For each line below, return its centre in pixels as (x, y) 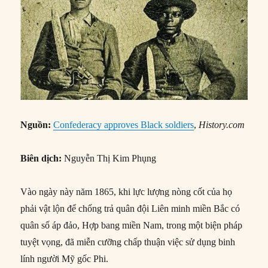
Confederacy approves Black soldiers (124, 125)
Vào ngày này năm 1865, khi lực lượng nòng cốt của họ (127, 192)
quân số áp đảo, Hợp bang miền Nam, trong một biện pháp (132, 226)
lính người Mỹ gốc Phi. (65, 259)
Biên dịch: (42, 159)
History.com (222, 125)
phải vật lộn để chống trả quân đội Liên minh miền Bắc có (130, 209)
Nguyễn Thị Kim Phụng (110, 159)
